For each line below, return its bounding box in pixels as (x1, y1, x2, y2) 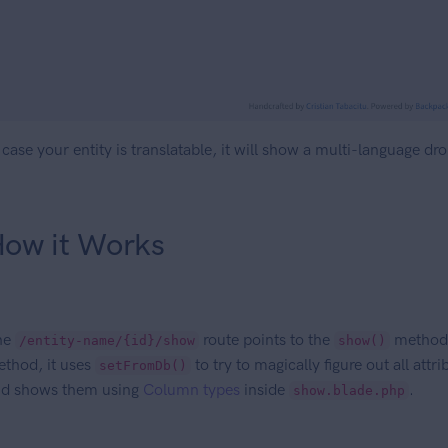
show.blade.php (292, 383, 405, 399)
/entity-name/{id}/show (18, 333, 195, 349)
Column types (142, 380, 240, 400)
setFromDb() (98, 358, 187, 374)
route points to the (198, 330, 334, 350)
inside (239, 380, 289, 400)
